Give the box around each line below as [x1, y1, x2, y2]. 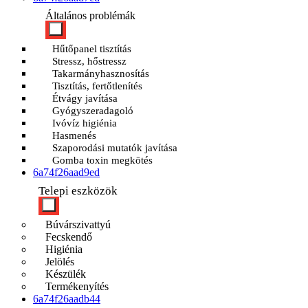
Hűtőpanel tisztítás [52, 43, 131, 54]
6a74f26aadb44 [33, 293, 100, 305]
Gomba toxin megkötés [52, 155, 153, 166]
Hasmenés [52, 130, 96, 141]
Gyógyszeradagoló [52, 105, 133, 116]
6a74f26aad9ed [33, 166, 100, 178]
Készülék [45, 268, 86, 280]
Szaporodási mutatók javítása [52, 142, 177, 153]
